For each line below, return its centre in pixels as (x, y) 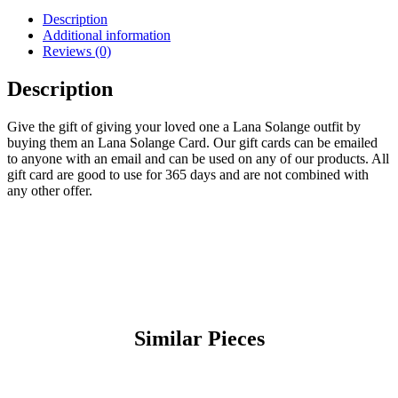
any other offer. (50, 190)
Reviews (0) (77, 51)
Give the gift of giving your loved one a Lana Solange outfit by (184, 126)
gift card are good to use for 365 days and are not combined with (188, 174)
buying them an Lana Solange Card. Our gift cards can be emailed (192, 142)
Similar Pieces (199, 338)
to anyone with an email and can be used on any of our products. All (198, 158)
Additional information (107, 35)
